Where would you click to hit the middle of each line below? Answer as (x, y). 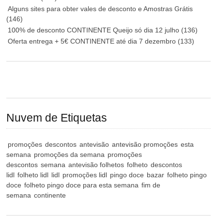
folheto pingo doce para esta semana (82, 185)
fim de (151, 185)
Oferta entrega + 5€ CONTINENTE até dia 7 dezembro (93, 41)
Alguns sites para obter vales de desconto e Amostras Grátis (101, 8)
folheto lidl (33, 175)
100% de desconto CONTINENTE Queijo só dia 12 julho (95, 30)
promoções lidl (85, 175)
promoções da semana (70, 155)
